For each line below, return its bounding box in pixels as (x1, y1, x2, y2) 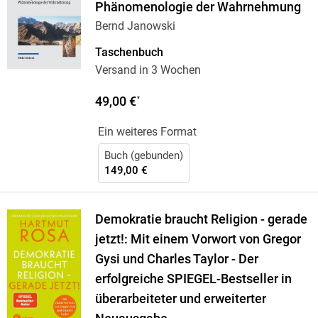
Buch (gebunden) (104, 149, 183, 163)
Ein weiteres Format (97, 125, 197, 139)
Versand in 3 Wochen (94, 63, 201, 77)
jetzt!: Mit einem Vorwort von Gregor (94, 232, 301, 247)
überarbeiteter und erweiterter (94, 292, 266, 307)
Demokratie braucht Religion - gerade (94, 212, 307, 227)
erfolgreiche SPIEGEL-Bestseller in (94, 272, 292, 287)
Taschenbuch (94, 45, 163, 60)
